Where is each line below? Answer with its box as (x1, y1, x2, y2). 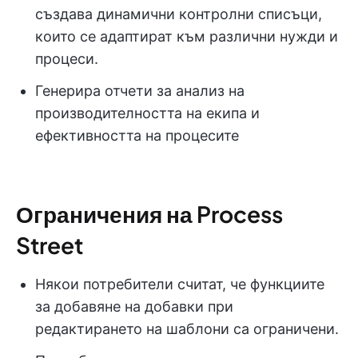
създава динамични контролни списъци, (35, 6, 322, 23)
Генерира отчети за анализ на (35, 82, 245, 100)
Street (16, 231, 83, 260)
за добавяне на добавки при (35, 298, 233, 316)
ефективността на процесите (35, 127, 239, 145)
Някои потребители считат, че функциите (35, 276, 324, 293)
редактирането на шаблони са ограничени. (35, 320, 339, 338)
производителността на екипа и (35, 105, 260, 122)
